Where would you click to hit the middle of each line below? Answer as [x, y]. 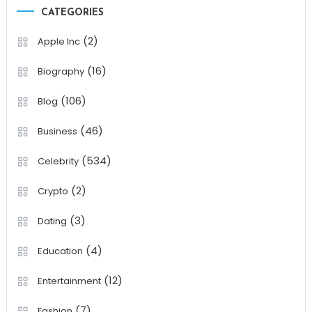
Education [60, 251]
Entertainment [69, 281]
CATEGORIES [72, 13]
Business [57, 131]
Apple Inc [58, 41]
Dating [52, 221]
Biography [61, 71]
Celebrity [58, 161]
